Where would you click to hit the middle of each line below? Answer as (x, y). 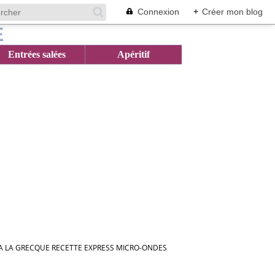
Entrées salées (37, 54)
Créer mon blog (232, 12)
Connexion (158, 12)
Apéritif (134, 54)
